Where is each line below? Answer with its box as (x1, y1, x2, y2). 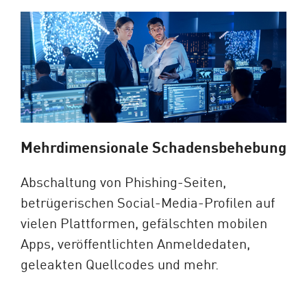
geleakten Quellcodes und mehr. (21, 253, 219, 273)
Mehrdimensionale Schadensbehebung (21, 135, 286, 158)
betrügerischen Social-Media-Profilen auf (21, 191, 275, 211)
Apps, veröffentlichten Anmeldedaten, (21, 232, 250, 252)
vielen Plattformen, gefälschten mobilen (21, 212, 267, 232)
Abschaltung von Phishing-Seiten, (21, 171, 226, 191)
